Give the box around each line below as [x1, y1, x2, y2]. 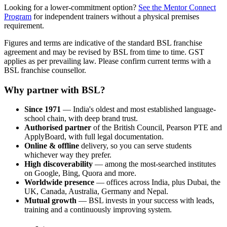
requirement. [4, 21, 44, 30]
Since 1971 [24, 105, 61, 114]
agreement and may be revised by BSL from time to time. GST [4, 47, 204, 56]
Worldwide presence [24, 178, 94, 187]
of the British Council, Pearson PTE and [91, 123, 222, 132]
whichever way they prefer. [24, 150, 111, 160]
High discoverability [24, 160, 93, 169]
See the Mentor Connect [138, 3, 216, 12]
